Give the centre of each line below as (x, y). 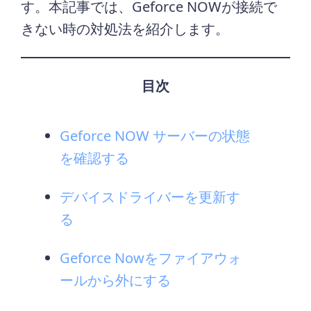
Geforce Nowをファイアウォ (151, 258)
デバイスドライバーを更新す (150, 197)
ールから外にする (116, 280)
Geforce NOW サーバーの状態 (155, 136)
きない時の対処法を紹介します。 (125, 29)
